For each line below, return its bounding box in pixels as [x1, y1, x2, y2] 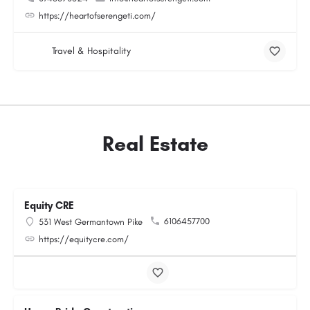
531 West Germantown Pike [39, 217, 143, 227]
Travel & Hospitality [52, 45, 131, 57]
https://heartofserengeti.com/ [39, 10, 156, 21]
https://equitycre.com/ [39, 234, 129, 244]
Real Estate [102, 131, 208, 156]
